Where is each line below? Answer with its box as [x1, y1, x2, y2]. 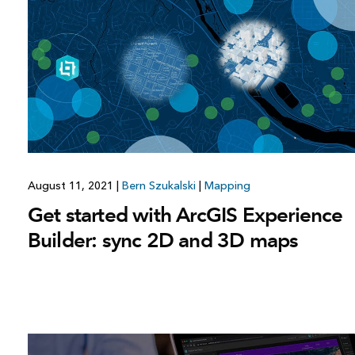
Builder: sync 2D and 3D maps [27, 227, 299, 254]
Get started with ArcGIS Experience [27, 202, 343, 228]
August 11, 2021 [27, 179, 116, 193]
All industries [224, 5, 291, 19]
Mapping [204, 179, 250, 193]
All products [124, 25, 187, 39]
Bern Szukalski [121, 179, 196, 193]
